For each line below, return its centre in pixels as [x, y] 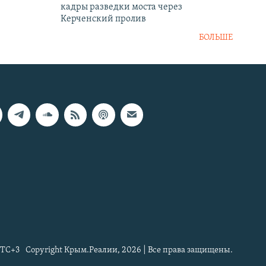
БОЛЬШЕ [216, 38]
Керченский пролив [103, 19]
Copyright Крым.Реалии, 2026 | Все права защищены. [129, 251]
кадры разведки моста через [121, 7]
